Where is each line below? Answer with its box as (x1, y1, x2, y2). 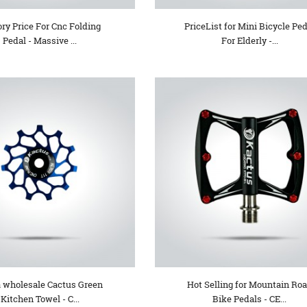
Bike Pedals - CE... (212, 292, 287, 305)
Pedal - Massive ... (3, 34, 77, 47)
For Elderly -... (221, 34, 278, 47)
